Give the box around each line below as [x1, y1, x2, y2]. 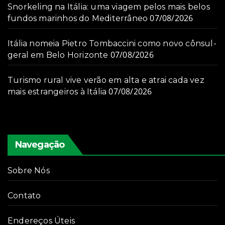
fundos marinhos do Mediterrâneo [8, 14, 148, 24]
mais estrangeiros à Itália [8, 87, 107, 97]
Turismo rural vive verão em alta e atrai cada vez [8, 75, 204, 85]
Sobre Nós [8, 166, 50, 176]
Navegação [15, 139, 64, 151]
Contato [8, 191, 41, 201]
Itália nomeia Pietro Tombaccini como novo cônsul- [8, 39, 216, 49]
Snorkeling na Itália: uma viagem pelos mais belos [8, 2, 210, 12]
